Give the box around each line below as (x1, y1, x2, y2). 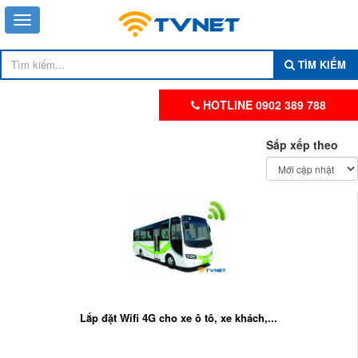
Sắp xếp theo (266, 137, 338, 153)
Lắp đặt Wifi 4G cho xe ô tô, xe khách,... (80, 310, 277, 326)
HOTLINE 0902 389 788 (203, 97, 326, 113)
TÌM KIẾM (295, 57, 346, 73)
